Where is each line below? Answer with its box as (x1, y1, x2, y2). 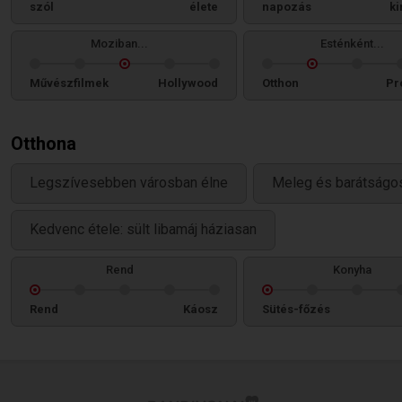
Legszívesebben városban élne (30, 174, 228, 192)
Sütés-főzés (262, 302, 330, 316)
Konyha (332, 263, 371, 276)
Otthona (11, 133, 76, 154)
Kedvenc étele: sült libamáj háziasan (30, 221, 257, 239)
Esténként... (319, 37, 384, 50)
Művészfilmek (30, 76, 109, 90)
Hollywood (158, 76, 218, 90)
